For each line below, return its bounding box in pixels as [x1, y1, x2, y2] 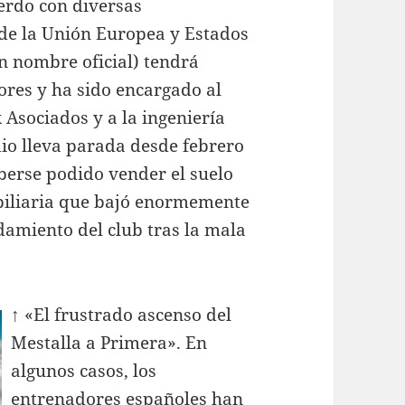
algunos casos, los [11, 359, 157, 383]
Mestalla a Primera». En [11, 331, 208, 355]
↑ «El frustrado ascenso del [11, 303, 232, 327]
